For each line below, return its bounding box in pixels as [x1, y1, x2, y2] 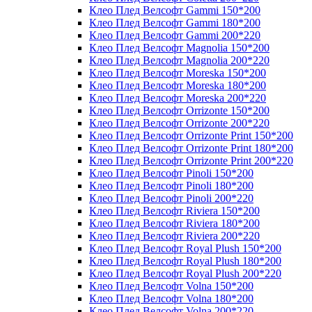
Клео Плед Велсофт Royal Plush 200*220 [89, 267, 281, 280]
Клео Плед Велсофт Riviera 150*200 [89, 205, 260, 217]
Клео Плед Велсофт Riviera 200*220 [89, 230, 260, 242]
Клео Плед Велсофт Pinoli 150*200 [89, 167, 253, 180]
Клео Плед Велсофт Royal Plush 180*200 [89, 255, 281, 267]
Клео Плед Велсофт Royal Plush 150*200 [89, 242, 281, 255]
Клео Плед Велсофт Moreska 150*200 [89, 67, 266, 79]
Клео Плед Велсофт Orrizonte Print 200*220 [89, 155, 293, 167]
